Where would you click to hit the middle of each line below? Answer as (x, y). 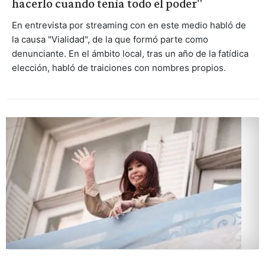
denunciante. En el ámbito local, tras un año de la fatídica (130, 54)
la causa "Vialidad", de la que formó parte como (110, 40)
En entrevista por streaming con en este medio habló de (129, 25)
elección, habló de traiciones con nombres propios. (119, 68)
